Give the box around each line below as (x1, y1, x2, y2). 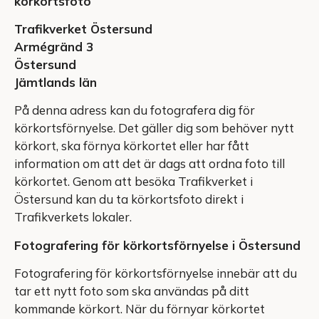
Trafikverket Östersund (14, 21, 152, 36)
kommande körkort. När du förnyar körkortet (14, 301, 265, 317)
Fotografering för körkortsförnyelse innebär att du (14, 266, 297, 281)
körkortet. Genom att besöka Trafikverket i (14, 174, 253, 189)
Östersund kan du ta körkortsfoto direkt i (14, 192, 244, 207)
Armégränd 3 (14, 38, 93, 54)
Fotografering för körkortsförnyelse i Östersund (14, 237, 300, 253)
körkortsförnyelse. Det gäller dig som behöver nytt (14, 120, 294, 136)
